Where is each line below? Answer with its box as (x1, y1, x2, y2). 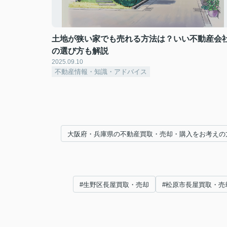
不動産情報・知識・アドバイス (55, 68, 147, 75)
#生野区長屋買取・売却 (80, 181, 149, 188)
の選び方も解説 (52, 47, 108, 55)
